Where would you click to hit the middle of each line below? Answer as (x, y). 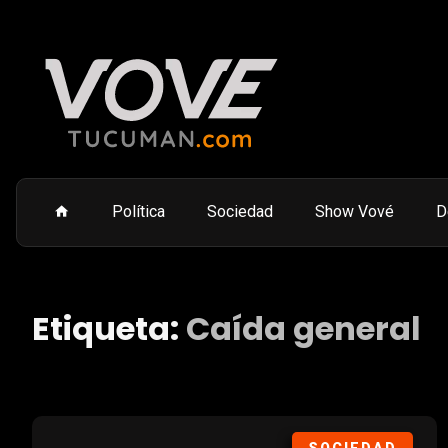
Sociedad (240, 211)
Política (138, 211)
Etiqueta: (109, 328)
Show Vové (354, 211)
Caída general (303, 328)
